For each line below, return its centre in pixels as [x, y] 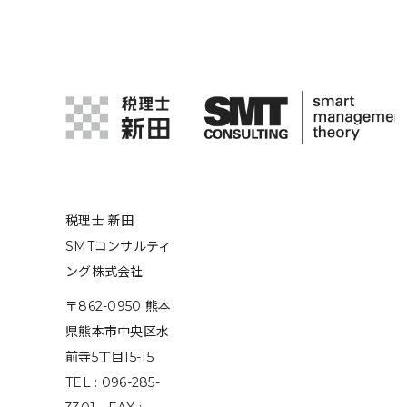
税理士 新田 [100, 221]
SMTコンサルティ [119, 247]
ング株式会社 [104, 272]
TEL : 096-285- [113, 383]
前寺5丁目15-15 [109, 357]
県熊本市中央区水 [118, 332]
